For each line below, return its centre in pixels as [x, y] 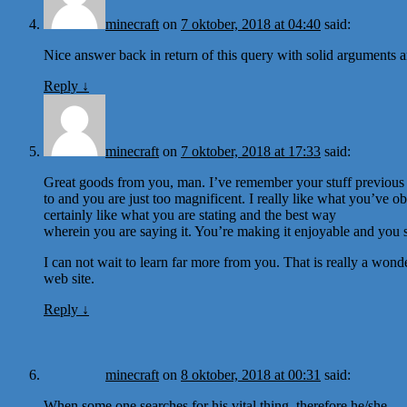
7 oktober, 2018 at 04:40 [251, 24]
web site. [69, 278]
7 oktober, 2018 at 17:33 [251, 151]
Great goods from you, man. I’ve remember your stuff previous [224, 182]
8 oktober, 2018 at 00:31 [251, 374]
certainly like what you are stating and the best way [190, 214]
